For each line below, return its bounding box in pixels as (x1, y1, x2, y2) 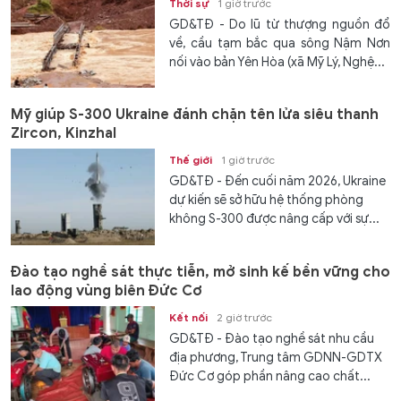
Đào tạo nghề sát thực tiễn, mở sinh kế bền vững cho (11, 262, 390, 281)
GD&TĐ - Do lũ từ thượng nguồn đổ (169, 17, 390, 33)
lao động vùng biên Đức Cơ (11, 281, 202, 300)
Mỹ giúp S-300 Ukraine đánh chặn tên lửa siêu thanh (11, 106, 379, 124)
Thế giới (169, 153, 213, 167)
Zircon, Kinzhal (11, 124, 116, 143)
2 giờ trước (217, 310, 273, 324)
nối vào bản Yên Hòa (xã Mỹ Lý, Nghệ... (169, 55, 386, 71)
